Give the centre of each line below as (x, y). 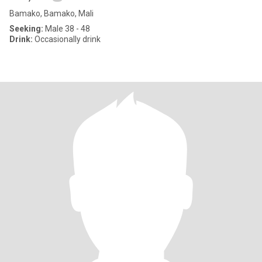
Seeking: (26, 29)
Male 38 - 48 (67, 29)
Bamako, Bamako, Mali (51, 13)
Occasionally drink (67, 39)
